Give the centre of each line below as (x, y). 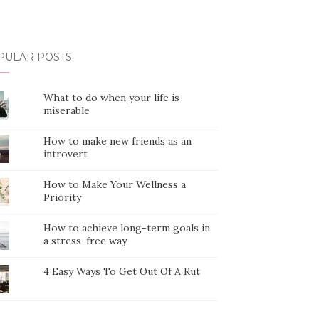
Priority (63, 197)
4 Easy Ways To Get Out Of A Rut (122, 271)
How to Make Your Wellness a (115, 184)
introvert (66, 154)
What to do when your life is (112, 98)
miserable (67, 110)
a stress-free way (85, 241)
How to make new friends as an (118, 141)
